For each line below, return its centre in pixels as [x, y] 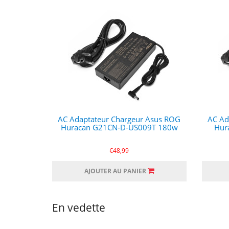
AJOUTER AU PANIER [115, 171]
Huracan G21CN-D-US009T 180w [119, 127]
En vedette [79, 208]
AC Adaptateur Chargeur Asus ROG [119, 119]
